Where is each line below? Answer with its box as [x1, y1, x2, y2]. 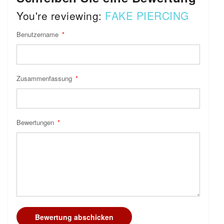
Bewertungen [16, 117, 56, 127]
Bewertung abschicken [35, 212, 113, 222]
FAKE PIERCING [105, 8, 189, 23]
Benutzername [16, 29, 60, 39]
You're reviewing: [16, 8, 105, 23]
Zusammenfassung [16, 73, 74, 83]
